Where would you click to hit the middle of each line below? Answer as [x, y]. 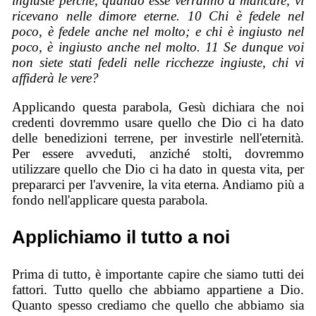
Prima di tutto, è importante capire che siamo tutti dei [158, 274]
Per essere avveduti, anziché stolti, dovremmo [158, 153]
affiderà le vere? [56, 78]
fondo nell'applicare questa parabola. [110, 200]
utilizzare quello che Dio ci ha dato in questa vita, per [158, 169]
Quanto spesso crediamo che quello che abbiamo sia [158, 305]
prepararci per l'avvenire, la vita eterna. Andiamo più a [158, 184]
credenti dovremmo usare [85, 122]
